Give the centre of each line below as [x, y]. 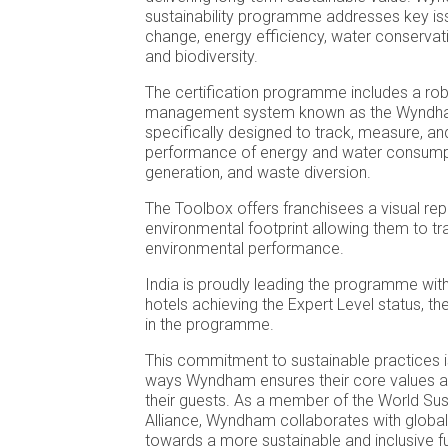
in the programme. [209, 324]
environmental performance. [244, 248]
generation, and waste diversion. [258, 172]
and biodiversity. [201, 56]
